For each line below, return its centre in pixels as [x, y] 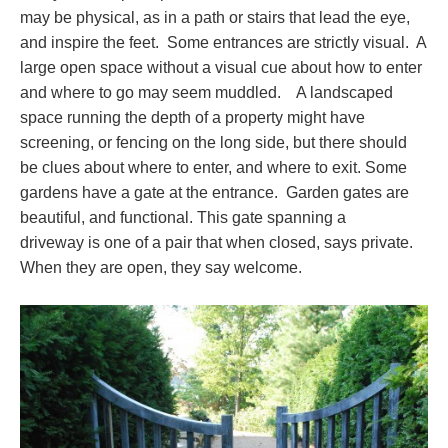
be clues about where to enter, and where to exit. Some [213, 167]
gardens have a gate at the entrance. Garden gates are [214, 192]
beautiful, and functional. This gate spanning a [183, 217]
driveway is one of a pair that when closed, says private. [218, 242]
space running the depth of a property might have [192, 117]
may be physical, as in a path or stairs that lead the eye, [215, 17]
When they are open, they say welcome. [167, 267]
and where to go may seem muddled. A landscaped [206, 92]
